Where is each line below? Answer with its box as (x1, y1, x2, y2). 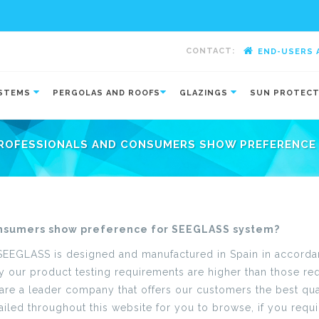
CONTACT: (186, 46, 235, 56)
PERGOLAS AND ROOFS (53, 88, 160, 98)
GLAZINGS (179, 88, 231, 98)
